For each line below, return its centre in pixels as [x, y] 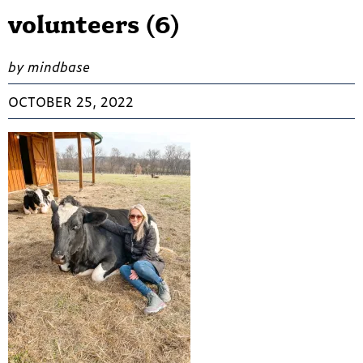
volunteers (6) [94, 25]
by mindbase [49, 67]
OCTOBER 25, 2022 [71, 102]
